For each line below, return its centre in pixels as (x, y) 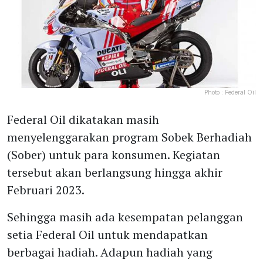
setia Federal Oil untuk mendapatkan (107, 235)
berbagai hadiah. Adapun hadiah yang (110, 252)
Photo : (215, 92)
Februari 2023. (46, 190)
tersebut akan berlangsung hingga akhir (115, 173)
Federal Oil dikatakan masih (83, 120)
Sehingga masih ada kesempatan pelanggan (125, 217)
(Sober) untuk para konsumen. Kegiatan (114, 155)
